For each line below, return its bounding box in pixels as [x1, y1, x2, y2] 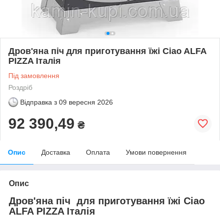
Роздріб [8, 83, 32, 91]
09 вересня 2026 [59, 98, 113, 106]
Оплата [86, 148, 110, 156]
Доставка [41, 148, 70, 156]
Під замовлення [8, 71, 59, 80]
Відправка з [20, 98, 57, 106]
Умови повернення [126, 148, 187, 156]
